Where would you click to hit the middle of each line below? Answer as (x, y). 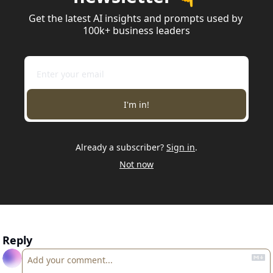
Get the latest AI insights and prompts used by (135, 19)
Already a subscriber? (120, 147)
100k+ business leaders (136, 31)
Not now (136, 165)
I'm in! (136, 104)
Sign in (181, 147)
